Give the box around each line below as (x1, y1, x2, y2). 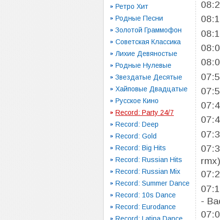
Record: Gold (115, 132, 157, 140)
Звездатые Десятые (115, 73, 182, 81)
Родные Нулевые (115, 61, 171, 69)
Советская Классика (115, 38, 181, 46)
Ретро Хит (115, 2, 148, 10)
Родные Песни (115, 14, 163, 22)
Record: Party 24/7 (115, 109, 174, 116)
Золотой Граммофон (115, 26, 182, 34)
